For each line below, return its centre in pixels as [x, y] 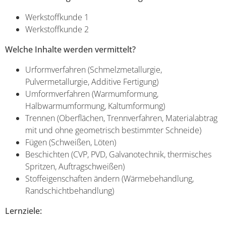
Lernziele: [23, 211]
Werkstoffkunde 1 [57, 17]
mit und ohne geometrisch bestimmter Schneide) [113, 130]
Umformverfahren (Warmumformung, [92, 94]
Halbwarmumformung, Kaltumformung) [95, 106]
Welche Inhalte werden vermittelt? [70, 50]
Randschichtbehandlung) [70, 191]
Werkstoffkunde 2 [57, 30]
